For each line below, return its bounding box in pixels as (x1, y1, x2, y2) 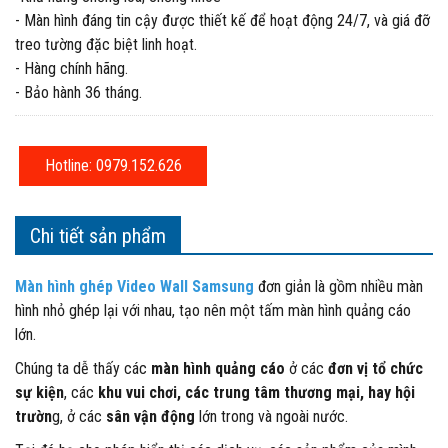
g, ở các (52, 407, 106, 426)
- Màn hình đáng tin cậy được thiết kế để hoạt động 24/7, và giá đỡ (15, 11, 430, 30)
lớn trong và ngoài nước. (195, 407, 348, 426)
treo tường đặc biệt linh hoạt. (15, 35, 197, 54)
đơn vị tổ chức (328, 359, 423, 378)
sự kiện (15, 383, 64, 402)
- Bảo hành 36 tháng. (15, 83, 142, 102)
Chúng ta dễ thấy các (15, 359, 151, 378)
